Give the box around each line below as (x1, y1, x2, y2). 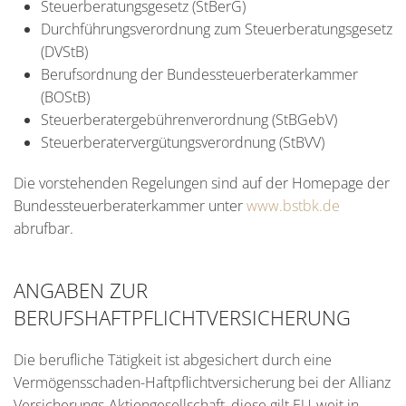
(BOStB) (41, 87, 90, 107)
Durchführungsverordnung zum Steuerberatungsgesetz (41, 19, 392, 39)
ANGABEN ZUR (14, 276, 148, 304)
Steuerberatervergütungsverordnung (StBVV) (41, 132, 324, 152)
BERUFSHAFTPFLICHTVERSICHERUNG (14, 304, 351, 331)
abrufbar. (14, 218, 73, 238)
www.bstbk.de (246, 196, 340, 216)
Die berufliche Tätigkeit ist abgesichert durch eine (14, 350, 332, 370)
